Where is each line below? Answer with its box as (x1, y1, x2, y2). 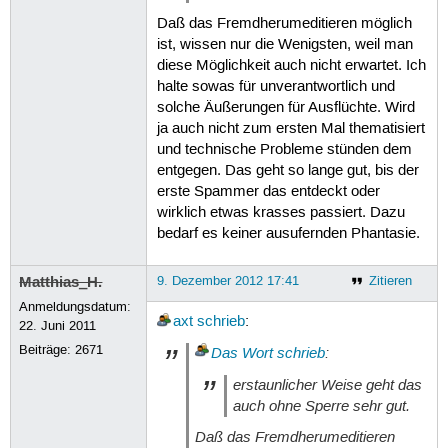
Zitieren (368, 272, 412, 289)
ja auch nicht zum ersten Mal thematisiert (156, 119, 425, 138)
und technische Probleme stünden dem (156, 140, 412, 159)
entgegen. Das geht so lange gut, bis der (156, 161, 419, 180)
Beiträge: (19, 341, 76, 358)
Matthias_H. (19, 271, 103, 292)
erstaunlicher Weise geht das (233, 374, 423, 395)
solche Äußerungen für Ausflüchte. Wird (156, 98, 415, 117)
